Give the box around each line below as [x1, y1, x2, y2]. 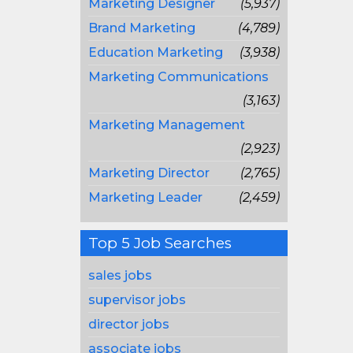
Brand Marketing [88, 20, 195, 35]
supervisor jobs [88, 292, 186, 307]
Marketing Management [88, 117, 245, 132]
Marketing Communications [88, 69, 269, 84]
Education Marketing [88, 45, 223, 60]
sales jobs [88, 268, 152, 283]
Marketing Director [88, 165, 210, 180]
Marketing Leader [88, 190, 203, 205]
